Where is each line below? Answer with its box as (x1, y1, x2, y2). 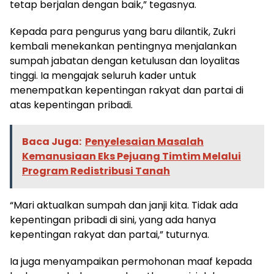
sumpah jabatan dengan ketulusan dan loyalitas (10, 53, 240, 68)
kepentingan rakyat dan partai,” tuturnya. (10, 227, 209, 242)
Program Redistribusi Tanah (22, 163, 170, 178)
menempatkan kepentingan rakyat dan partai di (10, 83, 243, 97)
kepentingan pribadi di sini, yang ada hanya (10, 212, 216, 227)
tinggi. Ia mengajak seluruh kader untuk (10, 68, 196, 83)
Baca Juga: (22, 134, 81, 149)
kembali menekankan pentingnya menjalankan (10, 39, 237, 53)
